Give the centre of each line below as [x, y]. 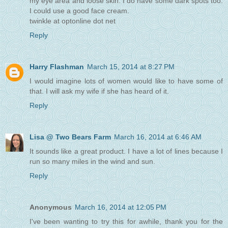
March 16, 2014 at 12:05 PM [121, 207]
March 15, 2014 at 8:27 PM [131, 67]
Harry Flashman [57, 67]
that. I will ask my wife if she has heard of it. [99, 91]
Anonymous [51, 207]
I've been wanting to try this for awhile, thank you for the [126, 222]
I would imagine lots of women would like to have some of [126, 81]
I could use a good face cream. [79, 11]
